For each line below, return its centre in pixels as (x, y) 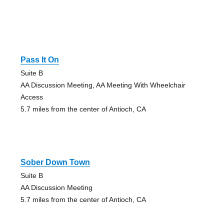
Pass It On (39, 59)
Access (31, 97)
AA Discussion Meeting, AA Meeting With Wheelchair (103, 85)
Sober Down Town (55, 162)
